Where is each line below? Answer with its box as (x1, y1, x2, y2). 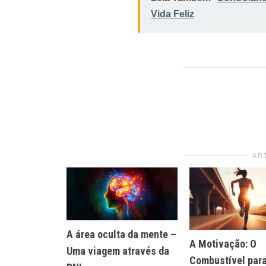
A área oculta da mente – (66, 227, 176, 240)
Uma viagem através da (66, 244, 169, 257)
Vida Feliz (151, 8, 194, 19)
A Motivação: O (189, 237, 256, 250)
